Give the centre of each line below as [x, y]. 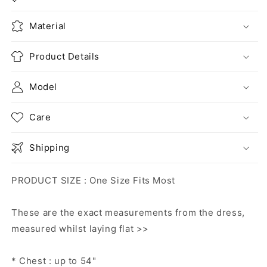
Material [48, 26]
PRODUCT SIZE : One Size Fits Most [93, 180]
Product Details [64, 56]
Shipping [49, 148]
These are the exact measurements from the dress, [128, 212]
